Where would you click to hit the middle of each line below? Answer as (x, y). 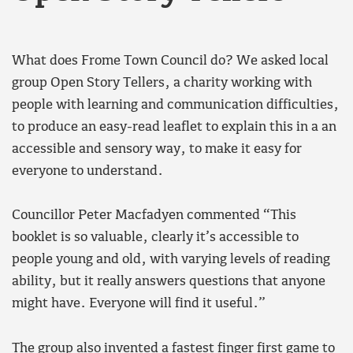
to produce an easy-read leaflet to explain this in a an (174, 127)
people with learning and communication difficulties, (175, 105)
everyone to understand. (87, 171)
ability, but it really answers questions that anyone (169, 282)
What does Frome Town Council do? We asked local (170, 61)
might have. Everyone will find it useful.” (139, 304)
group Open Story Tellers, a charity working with (162, 83)
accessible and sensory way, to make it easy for (157, 149)
